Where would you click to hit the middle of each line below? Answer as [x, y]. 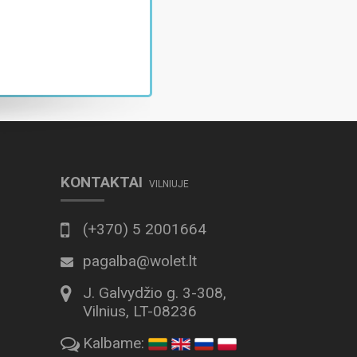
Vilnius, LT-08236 [140, 311]
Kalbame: [116, 343]
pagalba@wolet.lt [140, 261]
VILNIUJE [169, 184]
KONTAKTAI [102, 182]
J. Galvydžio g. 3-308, [155, 293]
